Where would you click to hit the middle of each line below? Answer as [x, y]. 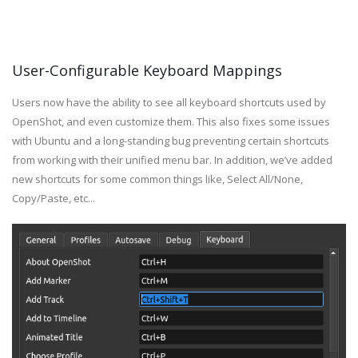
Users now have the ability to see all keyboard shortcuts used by [169, 102]
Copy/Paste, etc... [54, 198]
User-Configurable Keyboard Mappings [147, 70]
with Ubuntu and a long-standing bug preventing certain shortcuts [171, 140]
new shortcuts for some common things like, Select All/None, [157, 179]
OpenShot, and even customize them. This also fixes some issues [171, 121]
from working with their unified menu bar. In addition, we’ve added [172, 159]
